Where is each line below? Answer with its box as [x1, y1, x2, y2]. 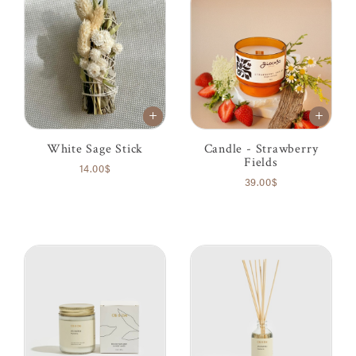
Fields [244, 153, 278, 170]
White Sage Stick [46, 140, 144, 157]
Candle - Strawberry [203, 140, 319, 157]
